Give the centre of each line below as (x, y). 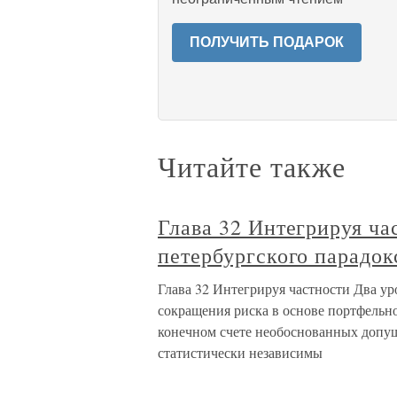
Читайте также (252, 166)
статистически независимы (240, 352)
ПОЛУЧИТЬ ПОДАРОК (267, 42)
